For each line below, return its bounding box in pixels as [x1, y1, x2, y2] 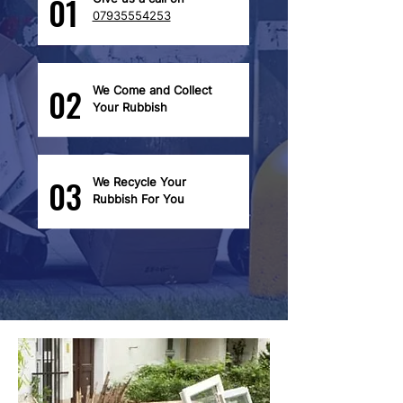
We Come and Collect [92, 83, 212, 97]
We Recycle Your [92, 175, 186, 189]
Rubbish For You [92, 192, 184, 206]
